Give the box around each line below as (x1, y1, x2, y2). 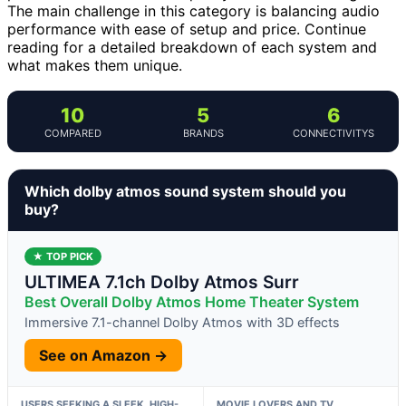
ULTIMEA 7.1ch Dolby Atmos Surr (24, 270, 299, 293)
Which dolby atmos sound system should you (24, 181, 346, 200)
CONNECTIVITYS (293, 126, 374, 140)
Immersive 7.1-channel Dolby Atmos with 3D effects (24, 314, 340, 330)
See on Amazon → (39, 345, 168, 364)
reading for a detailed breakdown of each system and (7, 37, 377, 56)
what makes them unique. (7, 55, 182, 74)
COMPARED (43, 126, 101, 140)
